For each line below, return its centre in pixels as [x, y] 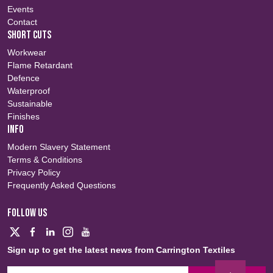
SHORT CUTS [29, 35]
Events [20, 9]
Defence [23, 78]
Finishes [23, 117]
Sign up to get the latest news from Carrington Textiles [121, 250]
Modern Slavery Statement [59, 147]
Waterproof [29, 91]
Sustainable [30, 104]
